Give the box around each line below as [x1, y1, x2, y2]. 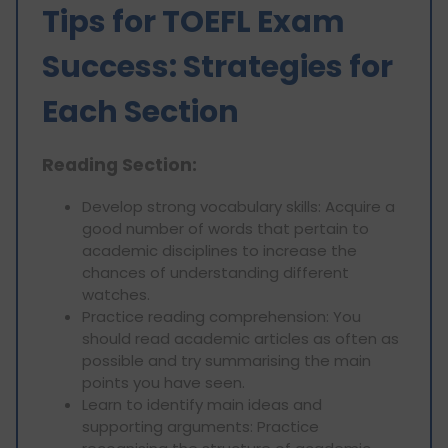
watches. [82, 283, 150, 305]
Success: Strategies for [42, 45, 393, 88]
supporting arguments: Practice [82, 415, 319, 437]
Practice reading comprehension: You [82, 305, 361, 327]
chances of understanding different [82, 261, 349, 283]
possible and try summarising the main [82, 349, 371, 371]
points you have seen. [82, 371, 245, 393]
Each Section [42, 90, 239, 133]
